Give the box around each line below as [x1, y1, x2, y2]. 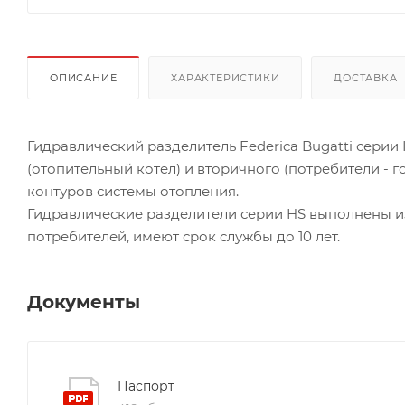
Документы [27, 290, 140, 313]
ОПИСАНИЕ [50, 71, 118, 84]
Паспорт [118, 377, 174, 394]
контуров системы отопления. [27, 182, 239, 200]
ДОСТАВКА [334, 71, 398, 84]
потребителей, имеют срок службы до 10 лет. [27, 227, 340, 245]
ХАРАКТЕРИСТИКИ [171, 71, 280, 84]
